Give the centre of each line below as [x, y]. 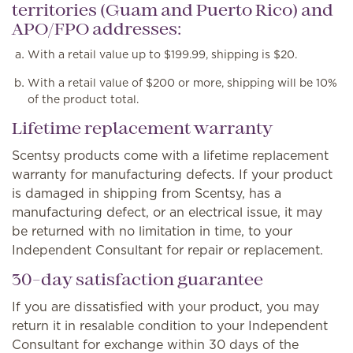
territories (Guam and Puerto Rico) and [173, 11]
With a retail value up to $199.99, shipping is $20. [162, 54]
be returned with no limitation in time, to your [152, 231]
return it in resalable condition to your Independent [170, 325]
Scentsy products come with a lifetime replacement [170, 155]
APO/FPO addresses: [97, 30]
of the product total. [83, 99]
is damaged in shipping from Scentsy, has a [147, 193]
